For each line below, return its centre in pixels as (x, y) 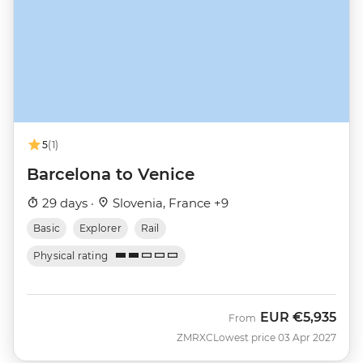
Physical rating (71, 255)
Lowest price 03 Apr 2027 (275, 337)
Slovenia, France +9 (169, 203)
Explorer (100, 228)
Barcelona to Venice (111, 174)
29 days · (68, 203)
